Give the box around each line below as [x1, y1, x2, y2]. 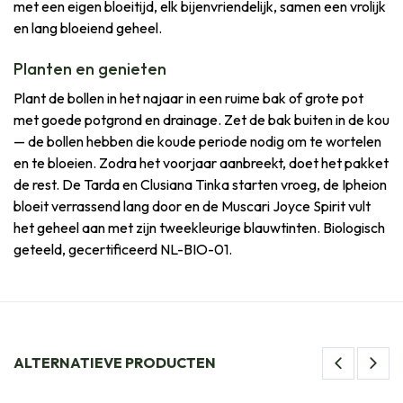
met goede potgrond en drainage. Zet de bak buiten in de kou [13, 110, 390, 129]
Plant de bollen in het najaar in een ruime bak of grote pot [13, 88, 363, 107]
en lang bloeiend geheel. [13, 18, 162, 37]
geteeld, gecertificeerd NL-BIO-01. [13, 239, 232, 258]
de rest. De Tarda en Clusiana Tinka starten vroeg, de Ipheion [13, 175, 387, 193]
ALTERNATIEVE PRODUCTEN [13, 354, 216, 372]
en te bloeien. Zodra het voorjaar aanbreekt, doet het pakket [13, 153, 389, 172]
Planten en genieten [13, 58, 166, 79]
